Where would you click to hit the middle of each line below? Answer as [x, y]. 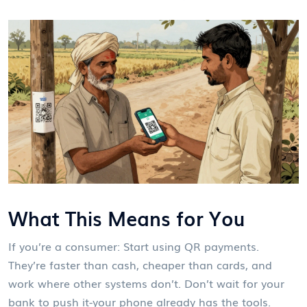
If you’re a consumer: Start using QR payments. [134, 246]
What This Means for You [126, 217]
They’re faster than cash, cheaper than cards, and [140, 264]
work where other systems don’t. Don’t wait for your [146, 283]
